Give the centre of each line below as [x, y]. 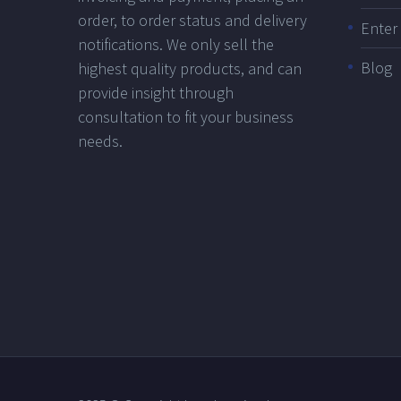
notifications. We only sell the [176, 45]
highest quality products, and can [190, 69]
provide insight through [156, 93]
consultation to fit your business [186, 117]
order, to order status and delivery [192, 21]
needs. [100, 141]
